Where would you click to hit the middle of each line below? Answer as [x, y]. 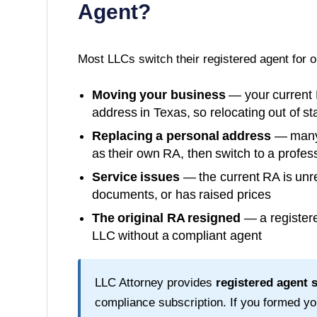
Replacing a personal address [181, 136]
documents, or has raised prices [181, 194]
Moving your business [158, 94]
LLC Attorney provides [155, 282]
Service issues [136, 177]
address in [122, 112]
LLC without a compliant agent [177, 235]
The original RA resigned [166, 218]
